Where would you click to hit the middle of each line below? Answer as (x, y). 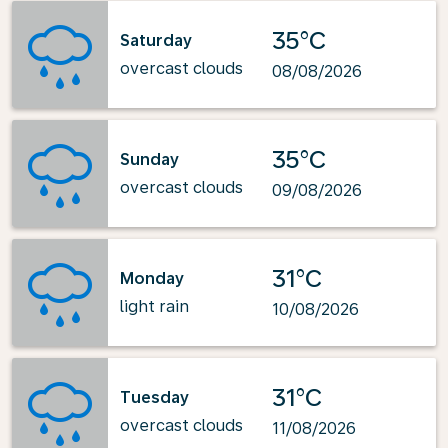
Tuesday (154, 397)
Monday (152, 278)
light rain (154, 306)
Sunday (149, 159)
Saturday (156, 40)
